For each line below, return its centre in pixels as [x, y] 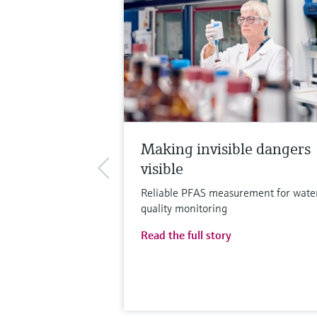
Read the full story [186, 235]
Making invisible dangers [225, 149]
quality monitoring [184, 208]
